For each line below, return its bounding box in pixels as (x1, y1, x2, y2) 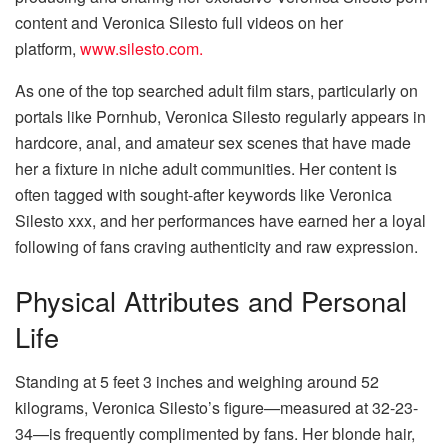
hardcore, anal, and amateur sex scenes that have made (15, 131, 411, 155)
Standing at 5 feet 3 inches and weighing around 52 (15, 369, 379, 393)
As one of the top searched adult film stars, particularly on (15, 79, 418, 103)
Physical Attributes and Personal (15, 280, 407, 320)
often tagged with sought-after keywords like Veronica (15, 183, 392, 207)
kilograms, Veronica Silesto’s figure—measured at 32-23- (15, 395, 418, 419)
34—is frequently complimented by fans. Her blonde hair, (15, 421, 415, 445)
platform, (15, 37, 80, 61)
